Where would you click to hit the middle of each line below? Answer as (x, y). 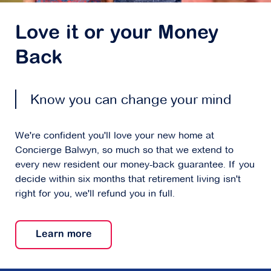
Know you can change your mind (131, 100)
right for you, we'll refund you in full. (95, 194)
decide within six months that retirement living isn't (128, 179)
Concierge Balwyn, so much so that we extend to (124, 150)
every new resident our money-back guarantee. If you (135, 165)
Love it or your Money (117, 34)
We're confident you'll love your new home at (115, 135)
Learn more (64, 235)
